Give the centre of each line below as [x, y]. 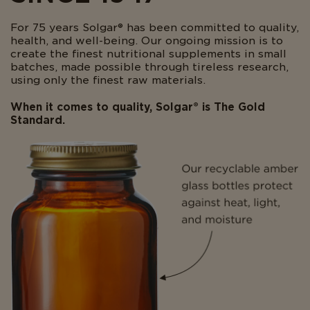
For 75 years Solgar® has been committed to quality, [155, 28]
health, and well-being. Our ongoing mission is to [147, 41]
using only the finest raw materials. [108, 80]
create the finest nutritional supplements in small [148, 54]
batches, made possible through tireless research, [149, 67]
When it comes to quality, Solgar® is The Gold [138, 107]
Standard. [38, 120]
